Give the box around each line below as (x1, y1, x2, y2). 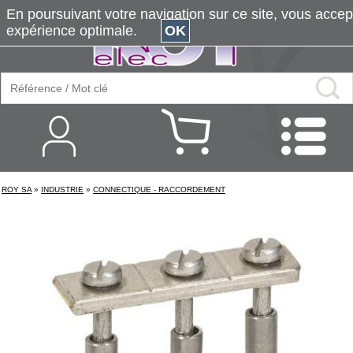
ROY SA (2, 185, 32, 194)
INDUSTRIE (41, 185, 84, 194)
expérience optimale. (6, 23, 161, 39)
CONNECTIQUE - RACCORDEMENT (93, 185, 225, 194)
